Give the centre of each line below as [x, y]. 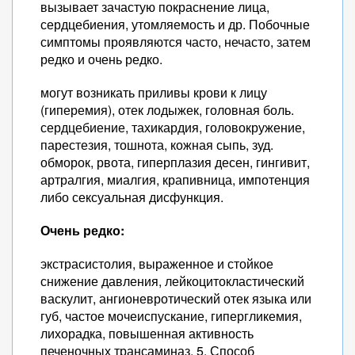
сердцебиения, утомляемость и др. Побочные [175, 24]
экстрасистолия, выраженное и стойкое [157, 263]
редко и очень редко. [101, 59]
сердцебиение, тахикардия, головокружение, [173, 127]
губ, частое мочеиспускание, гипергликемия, [171, 316]
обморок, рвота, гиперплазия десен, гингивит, [175, 162]
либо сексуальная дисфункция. [132, 197]
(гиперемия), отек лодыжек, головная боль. [167, 110]
